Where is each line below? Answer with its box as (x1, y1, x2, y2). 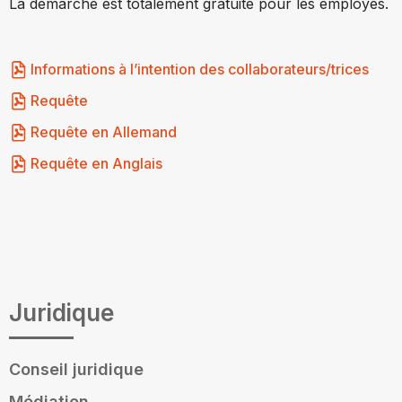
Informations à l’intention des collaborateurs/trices (31, 60, 369, 78)
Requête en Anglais (31, 154, 162, 172)
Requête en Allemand (31, 123, 177, 141)
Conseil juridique (9, 360, 144, 379)
